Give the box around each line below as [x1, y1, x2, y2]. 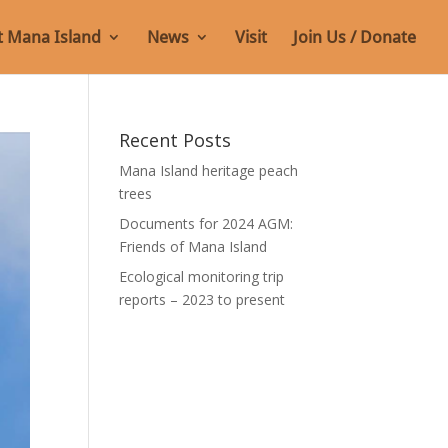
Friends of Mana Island [119, 237, 268, 256]
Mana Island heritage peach [119, 161, 299, 180]
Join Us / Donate [293, 27, 416, 47]
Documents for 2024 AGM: [119, 214, 294, 233]
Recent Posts [119, 128, 232, 152]
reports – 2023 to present [119, 290, 286, 309]
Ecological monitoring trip [119, 267, 285, 286]
